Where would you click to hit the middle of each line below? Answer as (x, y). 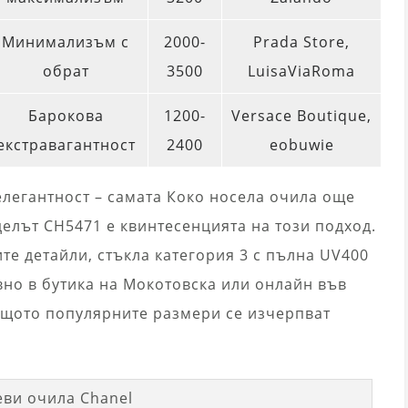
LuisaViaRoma (301, 71)
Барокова (66, 116)
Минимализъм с (66, 42)
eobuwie (301, 145)
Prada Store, (301, 42)
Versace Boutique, (301, 116)
